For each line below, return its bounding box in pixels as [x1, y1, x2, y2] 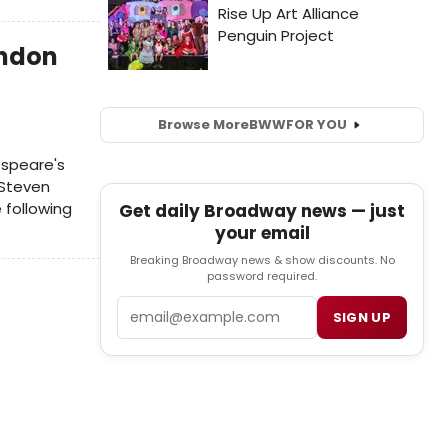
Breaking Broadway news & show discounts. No [129, 251, 395, 268]
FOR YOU [285, 115, 347, 135]
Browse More [157, 115, 249, 135]
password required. [207, 267, 317, 284]
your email [214, 220, 310, 245]
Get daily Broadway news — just [119, 198, 405, 223]
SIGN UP [332, 307, 391, 327]
